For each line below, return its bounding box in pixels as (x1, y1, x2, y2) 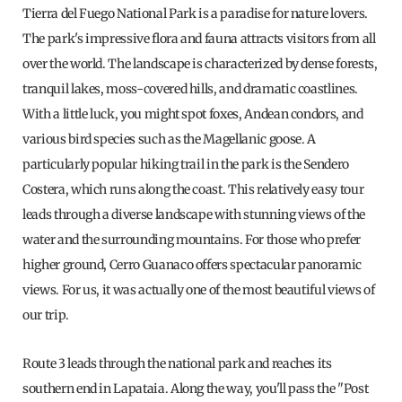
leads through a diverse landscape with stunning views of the (22, 205, 365, 223)
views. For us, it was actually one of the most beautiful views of (22, 281, 375, 298)
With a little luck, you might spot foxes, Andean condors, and (22, 105, 363, 122)
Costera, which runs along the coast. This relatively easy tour (22, 180, 364, 197)
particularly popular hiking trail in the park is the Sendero (22, 155, 349, 172)
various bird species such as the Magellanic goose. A (22, 130, 316, 147)
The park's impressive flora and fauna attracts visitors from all (22, 30, 376, 47)
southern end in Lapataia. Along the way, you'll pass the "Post (22, 380, 369, 397)
